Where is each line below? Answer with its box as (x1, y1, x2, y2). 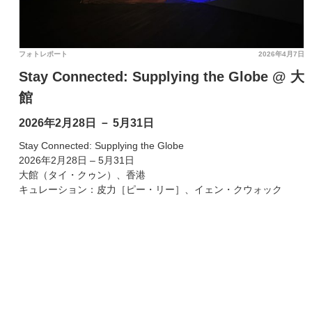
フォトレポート (19, 50, 68, 58)
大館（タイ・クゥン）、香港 (19, 169, 146, 180)
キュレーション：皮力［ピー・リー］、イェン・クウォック (19, 184, 282, 195)
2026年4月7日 (258, 50, 304, 58)
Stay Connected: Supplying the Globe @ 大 (19, 69, 304, 84)
